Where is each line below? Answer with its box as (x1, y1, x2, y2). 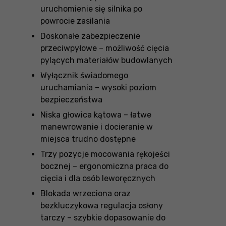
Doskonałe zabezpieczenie (40, 31, 140, 41)
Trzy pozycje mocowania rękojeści (40, 149, 170, 159)
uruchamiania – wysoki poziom (40, 82, 156, 92)
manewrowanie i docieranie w (40, 122, 153, 132)
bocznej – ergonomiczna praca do (40, 161, 168, 171)
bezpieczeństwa (40, 94, 102, 104)
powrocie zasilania (40, 16, 110, 26)
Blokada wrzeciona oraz (40, 188, 131, 198)
